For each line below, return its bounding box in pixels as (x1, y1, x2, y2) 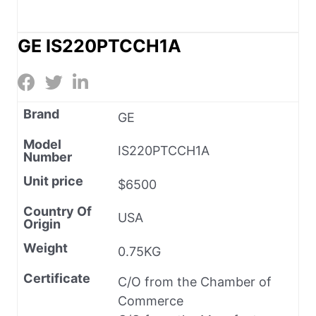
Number (23, 149, 72, 164)
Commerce (118, 293, 183, 308)
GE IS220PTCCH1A (18, 35, 181, 56)
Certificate (23, 270, 90, 286)
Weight (23, 240, 68, 255)
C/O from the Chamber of (118, 274, 272, 289)
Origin (23, 216, 61, 231)
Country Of (23, 203, 92, 219)
